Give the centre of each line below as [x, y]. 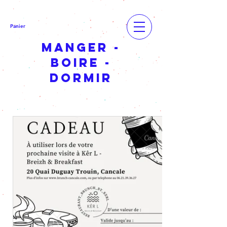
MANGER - [81, 47]
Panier [18, 26]
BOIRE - [81, 62]
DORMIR [81, 78]
